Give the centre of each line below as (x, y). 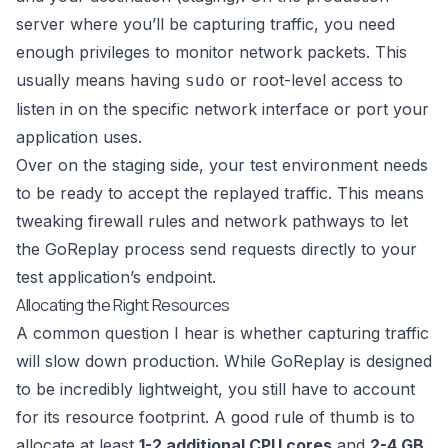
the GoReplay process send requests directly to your (216, 249)
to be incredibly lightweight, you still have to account (215, 389)
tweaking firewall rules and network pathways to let (212, 221)
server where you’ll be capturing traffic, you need (205, 24)
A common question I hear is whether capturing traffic (222, 333)
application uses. (79, 137)
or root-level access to (314, 80)
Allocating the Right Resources (123, 305)
